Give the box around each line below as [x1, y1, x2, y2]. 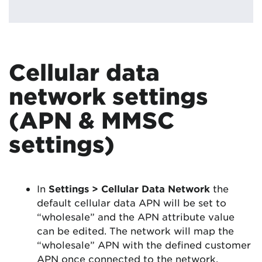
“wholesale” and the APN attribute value [37, 211, 235, 223]
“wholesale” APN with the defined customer [37, 239, 251, 251]
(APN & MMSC [9, 107, 174, 133]
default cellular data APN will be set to [37, 196, 226, 209]
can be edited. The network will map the [37, 225, 234, 237]
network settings [9, 83, 208, 109]
